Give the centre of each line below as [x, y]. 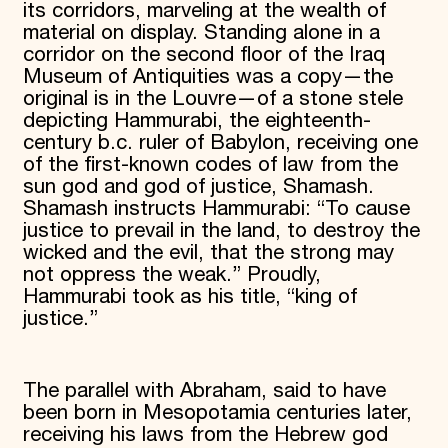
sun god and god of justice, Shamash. [198, 186]
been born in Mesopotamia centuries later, [217, 413]
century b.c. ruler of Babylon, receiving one [220, 142]
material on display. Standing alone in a [201, 32]
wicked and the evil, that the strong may [208, 252]
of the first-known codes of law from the [210, 164]
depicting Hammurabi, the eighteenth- [196, 120]
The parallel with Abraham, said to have [204, 391]
